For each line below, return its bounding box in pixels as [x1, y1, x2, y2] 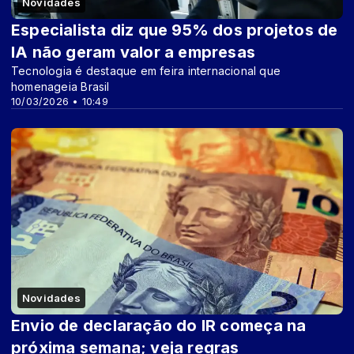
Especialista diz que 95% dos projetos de [11, 20, 338, 40]
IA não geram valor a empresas [11, 42, 256, 62]
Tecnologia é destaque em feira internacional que [11, 63, 281, 77]
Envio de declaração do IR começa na [11, 315, 307, 335]
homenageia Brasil [11, 79, 110, 93]
